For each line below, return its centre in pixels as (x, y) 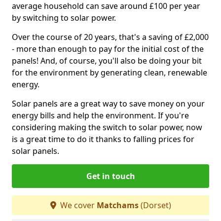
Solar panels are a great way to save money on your (108, 104)
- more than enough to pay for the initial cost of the (108, 49)
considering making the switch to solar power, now (107, 127)
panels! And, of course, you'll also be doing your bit (107, 61)
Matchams (117, 205)
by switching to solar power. (64, 18)
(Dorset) (155, 205)
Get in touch (110, 176)
